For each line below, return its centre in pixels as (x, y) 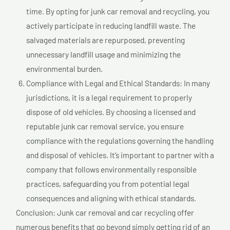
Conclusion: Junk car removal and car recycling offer (105, 212)
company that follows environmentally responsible (111, 169)
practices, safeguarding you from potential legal (108, 183)
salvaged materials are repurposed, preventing (106, 40)
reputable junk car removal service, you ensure (105, 126)
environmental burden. (64, 68)
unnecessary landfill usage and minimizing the (103, 54)
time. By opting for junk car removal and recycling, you (118, 11)
